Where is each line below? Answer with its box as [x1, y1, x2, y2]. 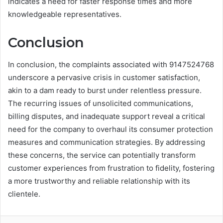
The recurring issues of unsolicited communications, [8, 99, 193, 109]
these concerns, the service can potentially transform [8, 150, 196, 160]
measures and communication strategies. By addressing [8, 137, 205, 147]
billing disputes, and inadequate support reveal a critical [8, 111, 205, 121]
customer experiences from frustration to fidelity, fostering [8, 163, 215, 173]
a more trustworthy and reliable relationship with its [8, 176, 190, 186]
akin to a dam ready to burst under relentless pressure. [8, 86, 202, 96]
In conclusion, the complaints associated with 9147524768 [8, 60, 214, 70]
